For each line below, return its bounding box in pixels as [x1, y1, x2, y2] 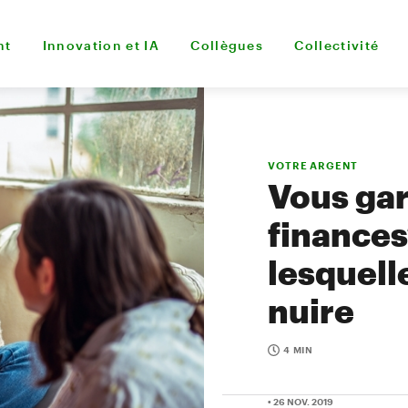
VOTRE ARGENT [268, 159, 358, 171]
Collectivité [294, 36, 380, 53]
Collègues [190, 36, 264, 53]
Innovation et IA [42, 36, 160, 53]
